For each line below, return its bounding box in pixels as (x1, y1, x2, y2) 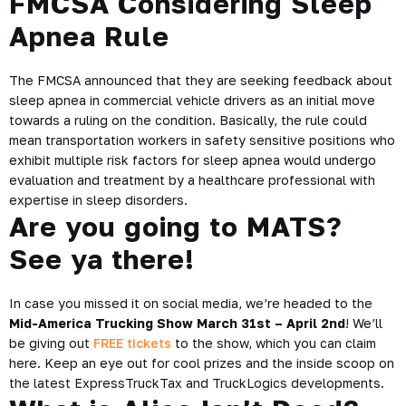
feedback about (293, 72, 392, 88)
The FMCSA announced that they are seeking (9, 72, 293, 88)
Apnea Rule (9, 20, 169, 53)
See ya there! (9, 243, 195, 275)
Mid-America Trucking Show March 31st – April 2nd (9, 315, 345, 331)
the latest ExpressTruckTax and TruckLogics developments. (9, 375, 384, 391)
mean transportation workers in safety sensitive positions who (9, 132, 395, 148)
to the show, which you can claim (171, 335, 376, 351)
